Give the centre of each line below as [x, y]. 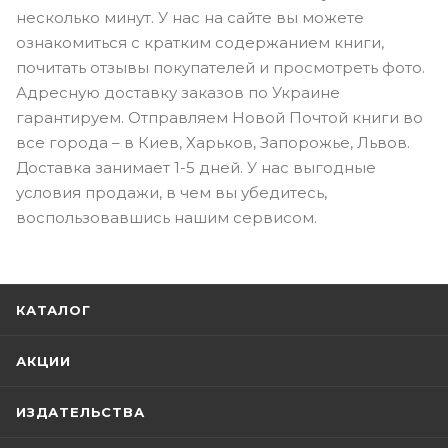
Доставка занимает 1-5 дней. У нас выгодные [196, 168]
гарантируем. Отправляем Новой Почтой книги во [219, 118]
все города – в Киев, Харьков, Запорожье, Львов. [213, 143]
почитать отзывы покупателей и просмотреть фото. [220, 68]
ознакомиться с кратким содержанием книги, [200, 43]
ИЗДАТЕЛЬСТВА [80, 412]
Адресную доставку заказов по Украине [178, 93]
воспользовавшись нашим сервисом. [166, 218]
